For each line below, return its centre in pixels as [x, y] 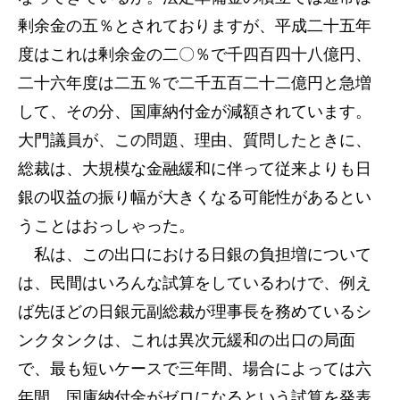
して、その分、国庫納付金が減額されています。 [195, 112]
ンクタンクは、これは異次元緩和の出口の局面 [187, 340]
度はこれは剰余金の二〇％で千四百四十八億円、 [195, 54]
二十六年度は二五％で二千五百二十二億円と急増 [195, 83]
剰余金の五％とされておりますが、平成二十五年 [195, 26]
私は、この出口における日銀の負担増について [195, 254]
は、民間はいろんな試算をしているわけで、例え [195, 283]
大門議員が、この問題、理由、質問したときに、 [195, 140]
